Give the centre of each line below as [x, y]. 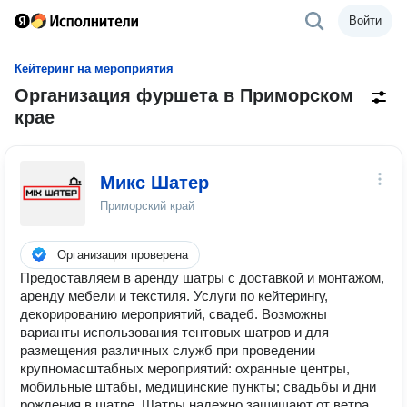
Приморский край [147, 206]
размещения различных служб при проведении [168, 350]
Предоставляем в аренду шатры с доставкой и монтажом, [202, 278]
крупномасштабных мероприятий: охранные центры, [185, 368]
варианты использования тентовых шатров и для [174, 332]
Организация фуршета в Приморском [184, 95]
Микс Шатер [154, 183]
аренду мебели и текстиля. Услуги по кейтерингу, [174, 296]
